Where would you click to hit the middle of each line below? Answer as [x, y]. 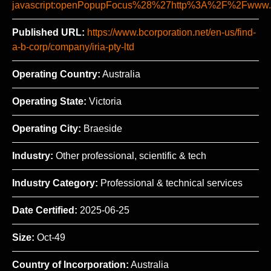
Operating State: [49, 101]
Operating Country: [56, 74]
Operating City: [47, 128]
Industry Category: [55, 183]
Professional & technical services [170, 183]
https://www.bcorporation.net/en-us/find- [171, 32]
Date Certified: [45, 210]
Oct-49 [50, 237]
